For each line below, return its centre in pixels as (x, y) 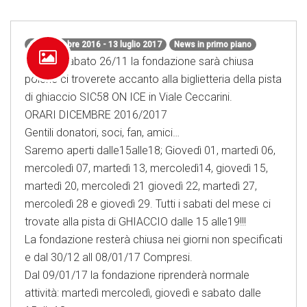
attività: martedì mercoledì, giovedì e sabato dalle (143, 293)
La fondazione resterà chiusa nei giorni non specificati (153, 240)
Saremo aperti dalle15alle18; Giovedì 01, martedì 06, (150, 150)
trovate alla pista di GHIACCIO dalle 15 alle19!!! (135, 222)
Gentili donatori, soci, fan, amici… (102, 133)
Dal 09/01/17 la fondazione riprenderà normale (137, 275)
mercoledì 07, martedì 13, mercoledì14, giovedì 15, (146, 168)
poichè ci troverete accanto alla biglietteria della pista (153, 79)
